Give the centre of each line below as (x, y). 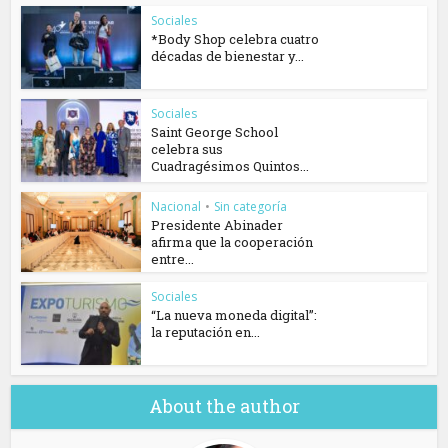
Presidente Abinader (217, 224)
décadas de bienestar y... (228, 56)
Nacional (176, 206)
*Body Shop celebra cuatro (235, 39)
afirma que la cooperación (232, 241)
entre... (173, 258)
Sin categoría (251, 206)
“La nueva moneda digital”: (234, 314)
